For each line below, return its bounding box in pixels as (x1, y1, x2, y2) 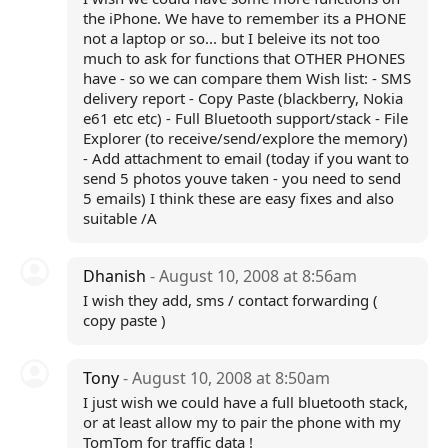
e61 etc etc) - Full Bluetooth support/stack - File (82, 108, 408, 128)
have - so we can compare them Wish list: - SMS (82, 68, 411, 88)
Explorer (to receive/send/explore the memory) (82, 128, 408, 148)
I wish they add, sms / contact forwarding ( (82, 290, 378, 310)
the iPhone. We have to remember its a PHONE (82, 8, 406, 28)
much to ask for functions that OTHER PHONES (82, 48, 405, 68)
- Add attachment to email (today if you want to (82, 148, 409, 168)
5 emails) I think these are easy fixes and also (82, 188, 394, 208)
